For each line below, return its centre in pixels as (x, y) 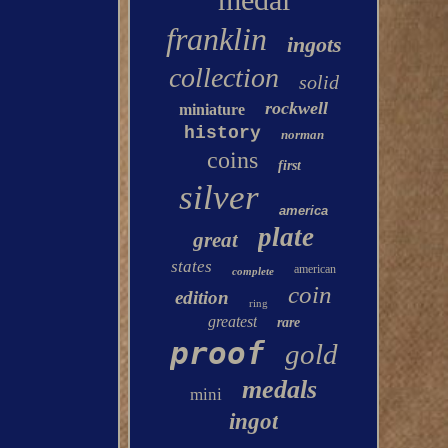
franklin (216, 39)
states (192, 266)
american (315, 269)
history (222, 133)
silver (219, 197)
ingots (314, 44)
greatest (232, 321)
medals (280, 389)
